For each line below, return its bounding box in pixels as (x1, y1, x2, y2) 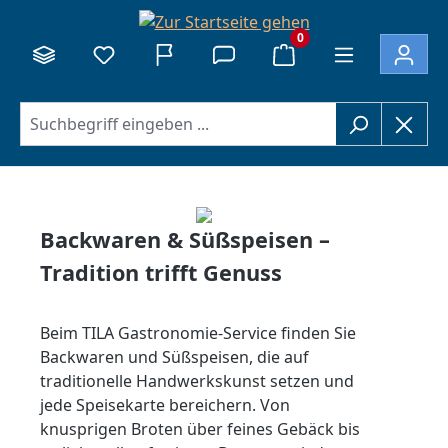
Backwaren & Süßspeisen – (40, 224, 330, 254)
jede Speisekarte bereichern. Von (40, 393, 290, 416)
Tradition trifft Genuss (40, 257, 282, 287)
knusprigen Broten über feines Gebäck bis (40, 417, 360, 440)
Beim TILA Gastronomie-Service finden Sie (40, 321, 356, 344)
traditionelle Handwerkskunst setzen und (40, 369, 354, 392)
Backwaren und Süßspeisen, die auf (40, 345, 309, 368)
